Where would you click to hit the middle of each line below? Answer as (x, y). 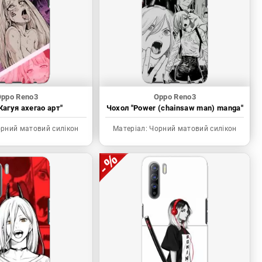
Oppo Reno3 (175, 97)
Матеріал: (130, 129)
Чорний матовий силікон (192, 129)
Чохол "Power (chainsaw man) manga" (175, 108)
